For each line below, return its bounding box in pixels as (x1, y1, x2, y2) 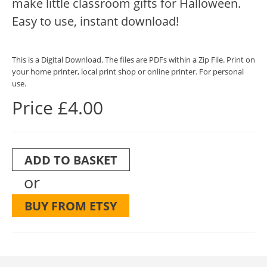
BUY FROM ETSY (24, 197, 117, 214)
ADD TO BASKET (24, 151, 117, 168)
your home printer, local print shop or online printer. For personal (12, 66, 244, 77)
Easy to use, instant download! (12, 12, 179, 29)
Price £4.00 (12, 95, 103, 120)
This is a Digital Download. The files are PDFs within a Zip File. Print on (12, 54, 255, 65)
